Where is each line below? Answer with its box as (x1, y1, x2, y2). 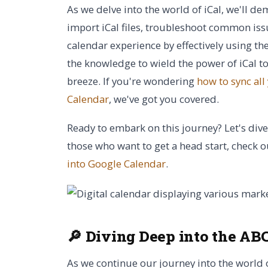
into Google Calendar (67, 157, 166, 170)
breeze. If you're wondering (67, 74, 197, 88)
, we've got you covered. (109, 92, 219, 106)
